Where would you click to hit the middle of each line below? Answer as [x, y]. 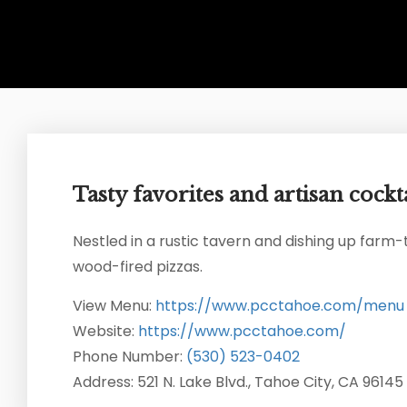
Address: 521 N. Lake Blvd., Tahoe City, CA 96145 [238, 382]
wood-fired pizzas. [138, 267]
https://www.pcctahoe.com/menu [280, 306]
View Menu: [114, 306]
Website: [105, 331]
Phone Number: [129, 357]
